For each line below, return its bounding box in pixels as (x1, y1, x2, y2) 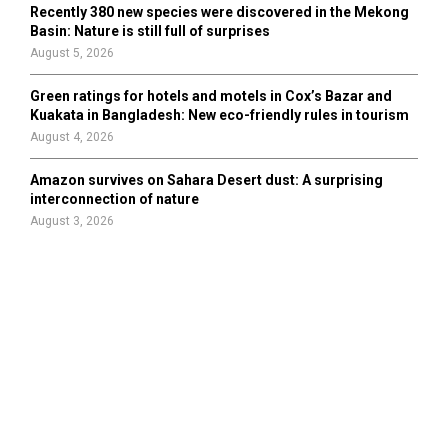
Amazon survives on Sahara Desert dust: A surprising (30, 172, 383, 188)
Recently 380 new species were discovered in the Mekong (30, 4, 409, 20)
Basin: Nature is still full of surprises (30, 23, 270, 39)
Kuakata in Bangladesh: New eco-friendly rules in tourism (30, 107, 409, 123)
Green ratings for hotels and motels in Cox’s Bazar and (30, 88, 392, 104)
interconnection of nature (30, 191, 199, 207)
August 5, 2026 (30, 46, 114, 60)
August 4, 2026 (30, 130, 114, 144)
